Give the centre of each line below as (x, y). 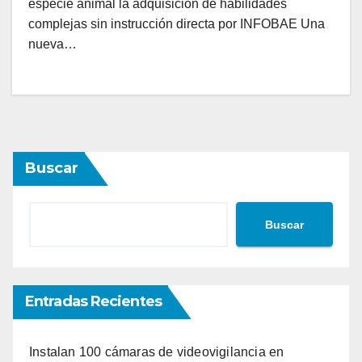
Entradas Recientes (93, 302)
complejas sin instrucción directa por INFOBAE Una (177, 24)
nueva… (53, 44)
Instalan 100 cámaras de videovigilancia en (157, 352)
